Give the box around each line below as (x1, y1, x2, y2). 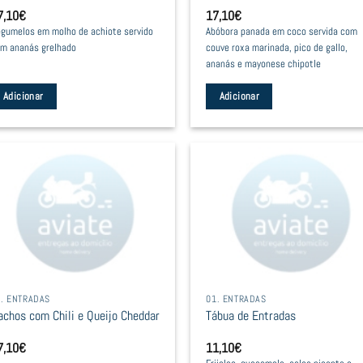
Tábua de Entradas (206, 307, 297, 325)
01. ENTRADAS (206, 292, 267, 305)
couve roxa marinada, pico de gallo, (206, 41, 348, 54)
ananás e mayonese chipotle (206, 57, 322, 70)
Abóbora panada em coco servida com (206, 24, 358, 38)
